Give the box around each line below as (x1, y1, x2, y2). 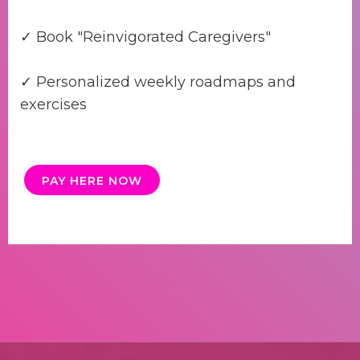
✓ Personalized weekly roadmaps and (20, 73, 296, 92)
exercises (20, 96, 87, 114)
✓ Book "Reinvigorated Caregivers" (20, 28, 271, 47)
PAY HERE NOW (42, 174, 142, 189)
